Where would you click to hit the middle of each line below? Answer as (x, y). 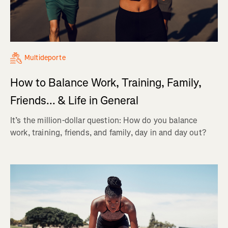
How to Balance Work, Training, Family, (106, 83)
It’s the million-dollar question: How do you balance (104, 121)
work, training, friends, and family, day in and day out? (108, 133)
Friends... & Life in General (74, 101)
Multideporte (45, 58)
